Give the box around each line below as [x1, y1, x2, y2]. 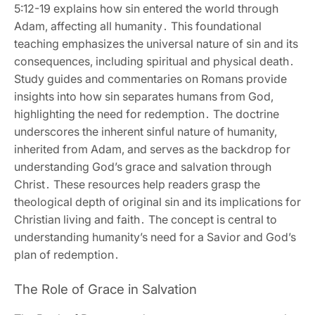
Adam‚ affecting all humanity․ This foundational [14, 19, 262, 34]
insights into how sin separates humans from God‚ [14, 89, 274, 104]
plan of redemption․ [14, 247, 120, 262]
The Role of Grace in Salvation [14, 281, 197, 298]
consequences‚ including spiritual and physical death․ [14, 54, 295, 69]
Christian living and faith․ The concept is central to [14, 212, 277, 227]
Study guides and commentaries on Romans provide [14, 72, 287, 86]
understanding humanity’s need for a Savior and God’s [14, 230, 296, 245]
